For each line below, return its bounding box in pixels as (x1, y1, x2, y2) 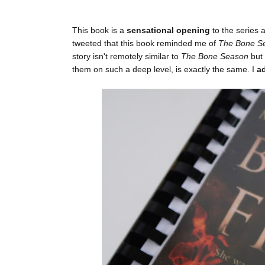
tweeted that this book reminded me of (72, 38, 218, 49)
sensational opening (127, 25, 212, 35)
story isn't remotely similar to (72, 51, 179, 62)
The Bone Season (179, 51, 251, 62)
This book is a (72, 25, 127, 35)
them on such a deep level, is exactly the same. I (72, 64, 257, 75)
